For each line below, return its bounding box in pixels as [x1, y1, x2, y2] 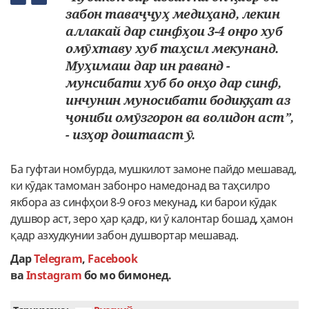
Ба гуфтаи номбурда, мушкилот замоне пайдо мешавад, [10, 161, 296, 177]
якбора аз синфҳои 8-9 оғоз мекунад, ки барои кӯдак [10, 195, 276, 210]
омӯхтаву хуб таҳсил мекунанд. [66, 40, 279, 57]
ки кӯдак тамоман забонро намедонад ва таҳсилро [10, 178, 270, 194]
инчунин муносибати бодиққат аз [66, 92, 290, 109]
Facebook [88, 251, 137, 267]
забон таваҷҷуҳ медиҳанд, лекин [66, 6, 279, 23]
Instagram [26, 268, 81, 283]
